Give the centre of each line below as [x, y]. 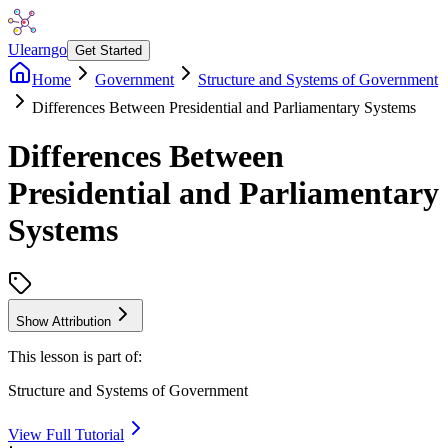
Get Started [108, 50]
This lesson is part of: [75, 356]
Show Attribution [63, 321]
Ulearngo [37, 49]
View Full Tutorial [66, 434]
